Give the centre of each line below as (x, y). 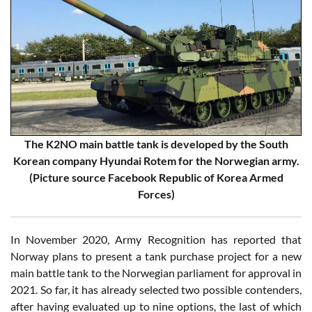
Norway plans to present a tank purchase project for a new (156, 256)
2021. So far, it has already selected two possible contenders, (156, 290)
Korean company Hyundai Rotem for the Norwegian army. (156, 161)
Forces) (156, 194)
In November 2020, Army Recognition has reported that (156, 240)
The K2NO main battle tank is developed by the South (156, 144)
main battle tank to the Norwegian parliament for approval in (156, 273)
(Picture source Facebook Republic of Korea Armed (156, 178)
